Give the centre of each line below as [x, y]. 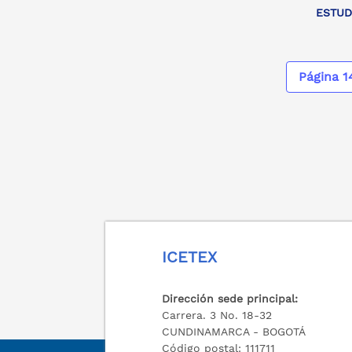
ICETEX [190, 257]
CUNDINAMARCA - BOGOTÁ [234, 332]
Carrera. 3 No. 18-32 [217, 315]
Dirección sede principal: [230, 299]
